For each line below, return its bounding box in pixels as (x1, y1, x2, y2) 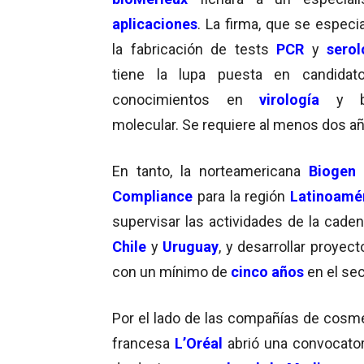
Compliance (112, 187, 193, 205)
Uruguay (162, 237, 219, 255)
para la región (193, 187, 291, 205)
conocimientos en (112, 90, 259, 108)
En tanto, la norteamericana (112, 162, 310, 180)
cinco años (231, 262, 304, 280)
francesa (112, 334, 170, 352)
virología (259, 90, 319, 108)
